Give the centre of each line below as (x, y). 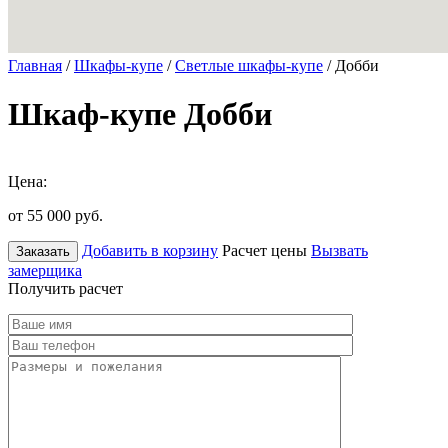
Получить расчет (65, 288)
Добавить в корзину (150, 250)
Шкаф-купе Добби (140, 114)
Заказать (43, 251)
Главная (35, 65)
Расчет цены (264, 250)
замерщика (45, 270)
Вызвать (339, 250)
